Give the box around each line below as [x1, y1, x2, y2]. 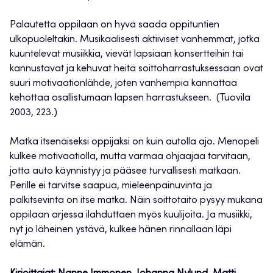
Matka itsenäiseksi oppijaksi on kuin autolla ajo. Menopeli [10, 137, 259, 147]
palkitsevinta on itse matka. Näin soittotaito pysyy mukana [10, 196, 263, 206]
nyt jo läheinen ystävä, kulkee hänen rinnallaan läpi [10, 225, 232, 235]
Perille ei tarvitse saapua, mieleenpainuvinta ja [10, 181, 212, 191]
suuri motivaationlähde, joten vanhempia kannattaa [10, 79, 237, 89]
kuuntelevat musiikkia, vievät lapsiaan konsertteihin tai [10, 49, 243, 60]
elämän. [10, 239, 45, 250]
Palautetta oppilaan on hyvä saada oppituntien [10, 20, 219, 30]
